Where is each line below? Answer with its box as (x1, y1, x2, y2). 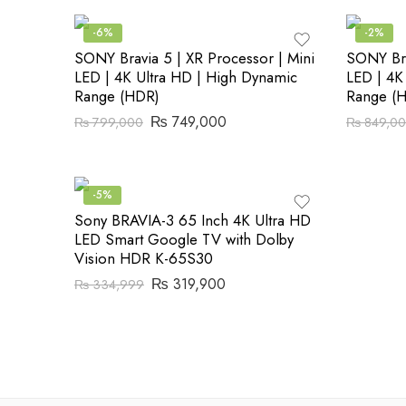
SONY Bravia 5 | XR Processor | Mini (74, 47, 314, 69)
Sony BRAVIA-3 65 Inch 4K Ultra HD (74, 209, 311, 231)
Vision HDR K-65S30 (74, 247, 213, 269)
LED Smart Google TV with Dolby (74, 228, 294, 250)
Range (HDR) (74, 85, 159, 107)
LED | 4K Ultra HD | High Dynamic (74, 66, 297, 88)
